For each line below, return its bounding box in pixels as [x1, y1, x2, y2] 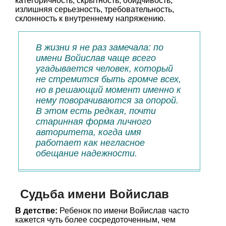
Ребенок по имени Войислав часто [58, 206, 189, 215]
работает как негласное [36, 138, 145, 148]
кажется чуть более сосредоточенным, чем [15, 215, 176, 224]
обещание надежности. [36, 148, 137, 158]
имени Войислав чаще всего [36, 53, 156, 63]
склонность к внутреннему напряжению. [15, 14, 165, 23]
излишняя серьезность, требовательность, [15, 5, 174, 14]
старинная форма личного [36, 117, 151, 127]
